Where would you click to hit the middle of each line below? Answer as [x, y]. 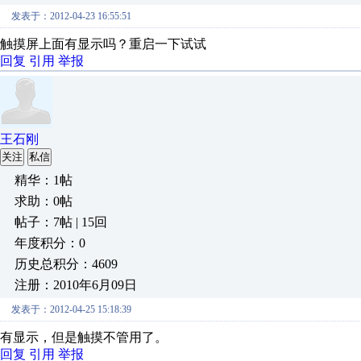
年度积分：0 [50, 243]
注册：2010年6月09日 [76, 285]
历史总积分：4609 [66, 264]
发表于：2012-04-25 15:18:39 [71, 309]
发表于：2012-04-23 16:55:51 [71, 16]
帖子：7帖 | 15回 [61, 222]
